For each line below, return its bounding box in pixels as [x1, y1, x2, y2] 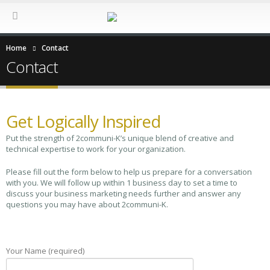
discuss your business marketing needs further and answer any [6, 187, 241, 199]
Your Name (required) [6, 245, 84, 256]
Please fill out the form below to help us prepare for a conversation [6, 166, 252, 177]
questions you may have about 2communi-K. [6, 198, 168, 210]
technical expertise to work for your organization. [6, 143, 186, 154]
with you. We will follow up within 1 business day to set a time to [6, 177, 237, 188]
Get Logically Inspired [6, 109, 160, 133]
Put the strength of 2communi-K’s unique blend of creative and [6, 132, 234, 143]
